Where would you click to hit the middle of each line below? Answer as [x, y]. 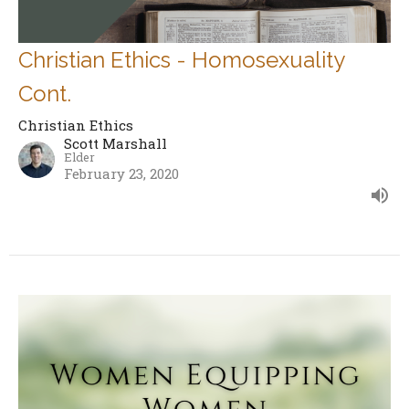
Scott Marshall [115, 143]
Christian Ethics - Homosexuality [181, 59]
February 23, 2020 [121, 173]
